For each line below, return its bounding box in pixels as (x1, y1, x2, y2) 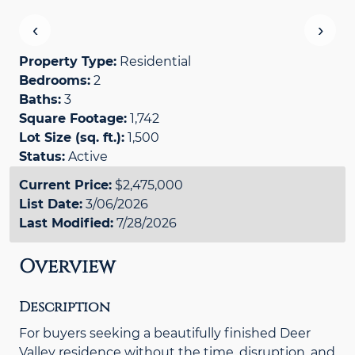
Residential (120, 54, 191, 69)
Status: (19, 149, 65, 164)
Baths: (19, 92, 61, 107)
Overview (19, 254, 116, 280)
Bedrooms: (19, 73, 90, 88)
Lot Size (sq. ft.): (19, 130, 124, 145)
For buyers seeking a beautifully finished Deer (19, 325, 311, 341)
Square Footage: (19, 111, 127, 126)
